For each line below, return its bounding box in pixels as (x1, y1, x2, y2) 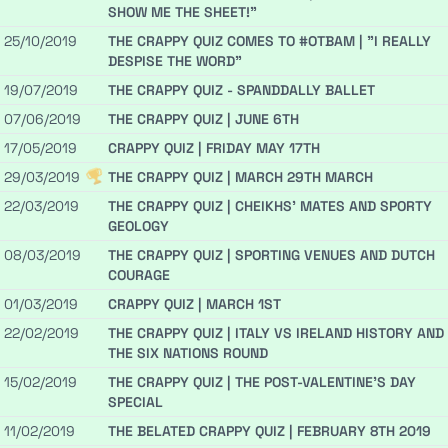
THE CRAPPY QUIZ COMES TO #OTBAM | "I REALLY (108, 32, 431, 51)
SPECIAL (108, 393, 163, 412)
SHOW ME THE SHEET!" (108, 3, 257, 22)
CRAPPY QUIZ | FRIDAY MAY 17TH (108, 139, 320, 158)
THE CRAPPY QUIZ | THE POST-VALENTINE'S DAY (108, 373, 416, 392)
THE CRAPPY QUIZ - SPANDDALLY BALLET (108, 81, 375, 100)
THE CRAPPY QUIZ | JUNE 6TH (108, 110, 299, 129)
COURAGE (108, 266, 170, 285)
